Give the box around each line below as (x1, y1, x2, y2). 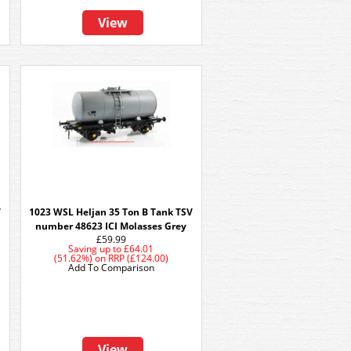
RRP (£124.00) (108, 251, 168, 265)
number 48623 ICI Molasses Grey (35, 219, 187, 233)
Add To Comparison (68, 261, 154, 274)
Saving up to (68, 242, 122, 255)
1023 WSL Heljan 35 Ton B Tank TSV (29, 205, 194, 219)
